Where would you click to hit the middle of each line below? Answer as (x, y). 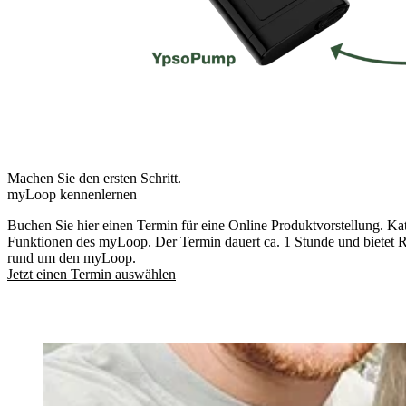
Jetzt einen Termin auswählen (92, 274)
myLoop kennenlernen (72, 194)
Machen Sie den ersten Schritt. (94, 178)
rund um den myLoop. (72, 257)
